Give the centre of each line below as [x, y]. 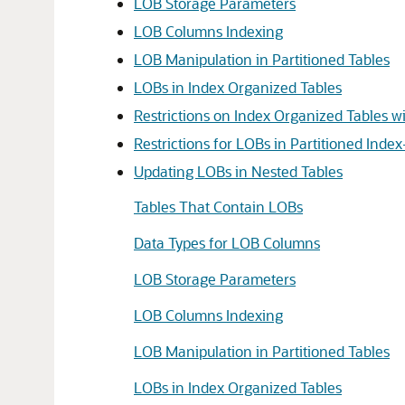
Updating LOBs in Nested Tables [238, 171]
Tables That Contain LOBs [218, 207]
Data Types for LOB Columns [227, 243]
